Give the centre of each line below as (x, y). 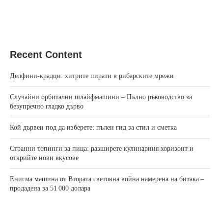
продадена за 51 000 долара (50, 189)
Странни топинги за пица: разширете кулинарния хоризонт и (102, 149)
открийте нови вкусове (44, 158)
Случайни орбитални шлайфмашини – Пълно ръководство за (101, 97)
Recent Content (46, 55)
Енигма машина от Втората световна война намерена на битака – (107, 179)
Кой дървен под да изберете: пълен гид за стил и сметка (93, 128)
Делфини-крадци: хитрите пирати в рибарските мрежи (92, 76)
